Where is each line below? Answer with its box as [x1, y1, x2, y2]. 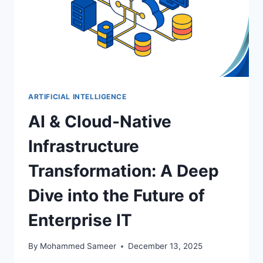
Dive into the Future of [28, 185, 205, 205]
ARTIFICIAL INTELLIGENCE [28, 92, 127, 101]
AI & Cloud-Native [28, 111, 171, 131]
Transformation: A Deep [28, 160, 219, 181]
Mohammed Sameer [40, 241, 117, 251]
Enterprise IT [28, 210, 132, 230]
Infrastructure [28, 136, 139, 156]
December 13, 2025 [128, 241, 203, 251]
